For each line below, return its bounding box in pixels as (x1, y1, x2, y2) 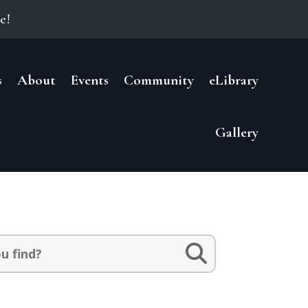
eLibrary (209, 71, 258, 89)
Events (71, 71, 109, 89)
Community (124, 71, 194, 89)
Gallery (215, 124, 258, 141)
